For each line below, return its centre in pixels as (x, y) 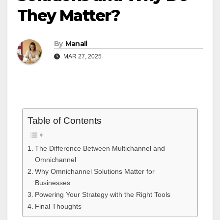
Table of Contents (65, 121)
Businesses (52, 182)
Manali (76, 44)
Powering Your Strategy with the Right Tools (102, 194)
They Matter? (69, 16)
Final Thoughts (58, 206)
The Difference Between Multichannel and (100, 148)
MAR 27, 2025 (82, 57)
